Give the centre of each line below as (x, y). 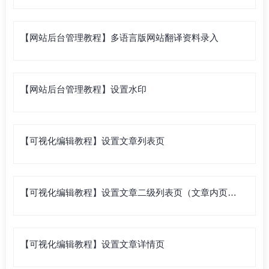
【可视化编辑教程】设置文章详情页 (92, 244)
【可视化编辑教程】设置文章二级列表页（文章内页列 (128, 193)
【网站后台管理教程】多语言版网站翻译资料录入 (119, 38)
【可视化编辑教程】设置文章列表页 (92, 141)
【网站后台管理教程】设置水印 (83, 89)
